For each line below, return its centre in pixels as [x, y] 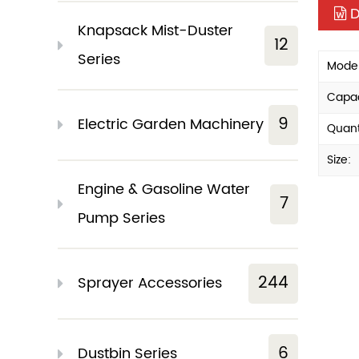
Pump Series [121, 218]
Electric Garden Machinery [171, 125]
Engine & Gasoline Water [164, 190]
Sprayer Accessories [150, 283]
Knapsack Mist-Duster [155, 31]
